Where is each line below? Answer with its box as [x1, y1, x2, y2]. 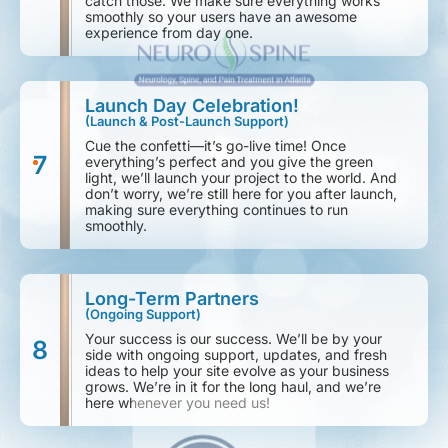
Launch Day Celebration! [85, 95, 299, 116]
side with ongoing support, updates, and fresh [85, 346, 387, 363]
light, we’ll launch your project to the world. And [85, 169, 397, 186]
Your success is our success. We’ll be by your [85, 330, 382, 347]
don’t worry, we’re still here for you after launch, [85, 185, 397, 202]
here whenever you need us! [85, 394, 270, 411]
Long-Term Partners [85, 288, 259, 309]
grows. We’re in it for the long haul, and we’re [85, 378, 381, 395]
